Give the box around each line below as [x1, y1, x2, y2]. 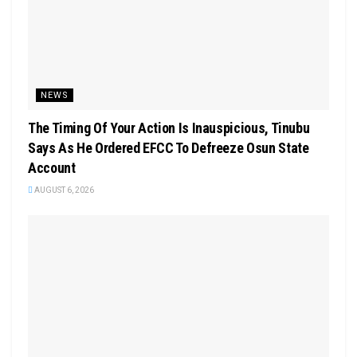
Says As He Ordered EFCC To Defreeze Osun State [28, 139, 309, 157]
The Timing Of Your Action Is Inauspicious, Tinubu [28, 120, 310, 137]
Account [28, 159, 76, 177]
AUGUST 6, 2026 [33, 186, 94, 195]
